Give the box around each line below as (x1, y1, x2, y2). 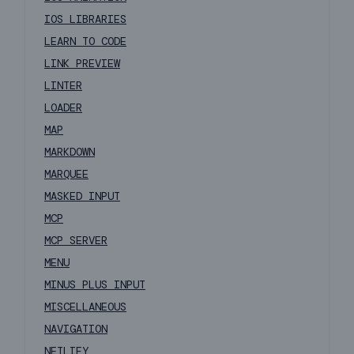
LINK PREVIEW (44, 56, 120, 71)
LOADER (44, 100, 82, 115)
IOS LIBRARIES (44, 12, 126, 27)
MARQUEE (44, 167, 88, 182)
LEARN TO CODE (44, 34, 126, 49)
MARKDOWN (44, 145, 95, 160)
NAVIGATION (44, 322, 107, 337)
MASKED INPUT (44, 189, 120, 204)
